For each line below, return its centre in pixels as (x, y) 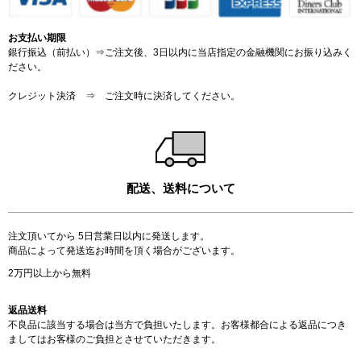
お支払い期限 (37, 37)
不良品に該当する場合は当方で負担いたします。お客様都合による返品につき (177, 324)
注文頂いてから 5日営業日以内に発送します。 (109, 236)
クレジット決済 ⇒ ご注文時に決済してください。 (124, 95)
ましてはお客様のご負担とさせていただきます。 (114, 339)
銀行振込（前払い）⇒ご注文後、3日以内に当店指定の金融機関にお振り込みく (180, 52)
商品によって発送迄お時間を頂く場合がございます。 (124, 250)
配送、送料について (180, 188)
